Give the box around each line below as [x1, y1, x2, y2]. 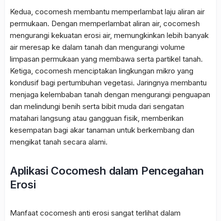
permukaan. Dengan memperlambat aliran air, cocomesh [10, 19, 200, 29]
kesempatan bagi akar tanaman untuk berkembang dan [10, 125, 194, 135]
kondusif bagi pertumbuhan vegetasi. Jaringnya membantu [10, 78, 207, 88]
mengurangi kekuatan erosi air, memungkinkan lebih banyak [10, 31, 209, 40]
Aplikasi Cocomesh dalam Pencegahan [10, 164, 204, 178]
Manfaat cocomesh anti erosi [10, 208, 109, 218]
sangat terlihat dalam [109, 208, 181, 218]
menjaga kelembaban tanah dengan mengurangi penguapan [10, 90, 210, 100]
